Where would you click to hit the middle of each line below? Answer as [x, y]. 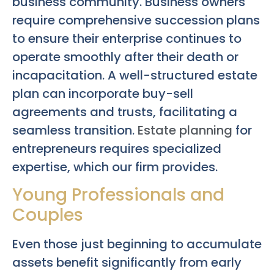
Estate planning [185, 130]
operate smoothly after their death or [125, 57]
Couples [48, 215]
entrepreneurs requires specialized [117, 148]
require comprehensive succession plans [136, 20]
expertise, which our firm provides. [115, 167]
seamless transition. [75, 130]
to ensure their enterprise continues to [127, 38]
